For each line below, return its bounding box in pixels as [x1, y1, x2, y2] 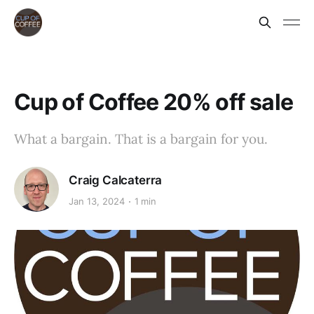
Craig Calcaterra [69, 172, 163, 187]
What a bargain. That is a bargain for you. [14, 130, 268, 147]
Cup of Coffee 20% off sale [14, 88, 294, 116]
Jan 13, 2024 [69, 196, 125, 207]
